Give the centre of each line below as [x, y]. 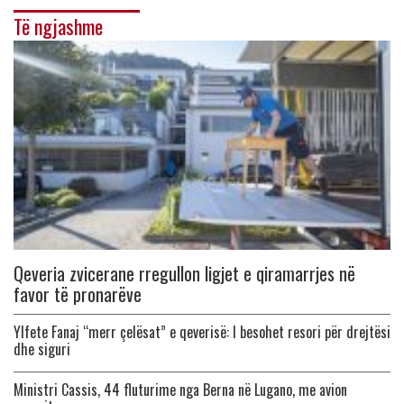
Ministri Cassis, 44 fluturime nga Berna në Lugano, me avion [180, 390]
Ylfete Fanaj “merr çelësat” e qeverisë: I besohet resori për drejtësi [202, 332]
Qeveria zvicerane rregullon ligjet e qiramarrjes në [184, 274]
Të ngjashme [58, 27]
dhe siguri [42, 349]
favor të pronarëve [78, 294]
